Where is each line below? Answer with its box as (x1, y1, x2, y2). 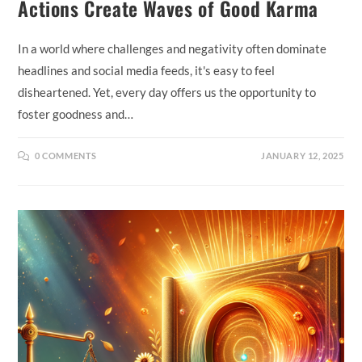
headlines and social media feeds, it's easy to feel (18, 63, 276, 78)
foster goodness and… (18, 107, 134, 122)
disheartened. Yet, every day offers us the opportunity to (18, 85, 317, 100)
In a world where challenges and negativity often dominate (18, 41, 327, 57)
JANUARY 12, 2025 (260, 150, 344, 162)
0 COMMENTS (35, 150, 98, 162)
